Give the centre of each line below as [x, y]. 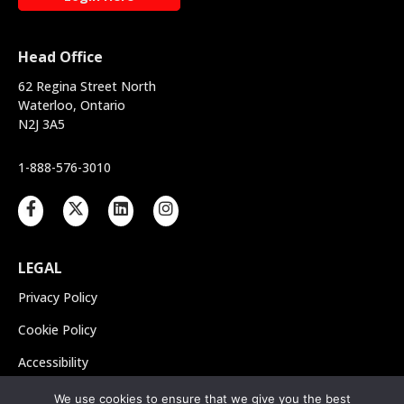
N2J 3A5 [41, 124]
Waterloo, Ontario [72, 105]
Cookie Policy [57, 330]
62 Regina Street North [87, 86]
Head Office [60, 57]
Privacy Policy [58, 297]
